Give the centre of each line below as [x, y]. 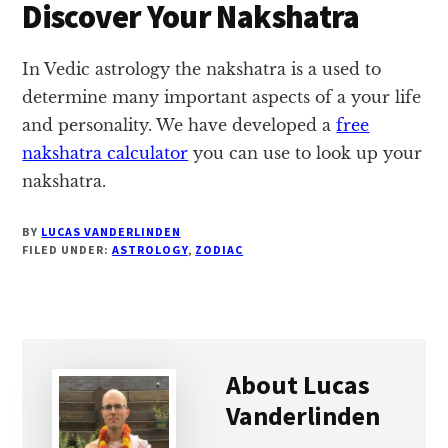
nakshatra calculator [105, 152]
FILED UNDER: [67, 249]
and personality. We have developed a [179, 124]
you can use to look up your [305, 152]
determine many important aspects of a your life [222, 96]
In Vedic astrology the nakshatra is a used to [202, 68]
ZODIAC [219, 249]
